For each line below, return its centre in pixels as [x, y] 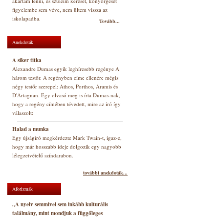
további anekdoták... [105, 173]
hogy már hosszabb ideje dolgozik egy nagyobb [67, 146]
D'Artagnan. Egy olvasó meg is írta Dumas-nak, [66, 95]
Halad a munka [31, 129]
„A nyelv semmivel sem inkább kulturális [60, 204]
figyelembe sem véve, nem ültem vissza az [60, 10]
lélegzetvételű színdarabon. [43, 155]
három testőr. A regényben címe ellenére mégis [65, 77]
